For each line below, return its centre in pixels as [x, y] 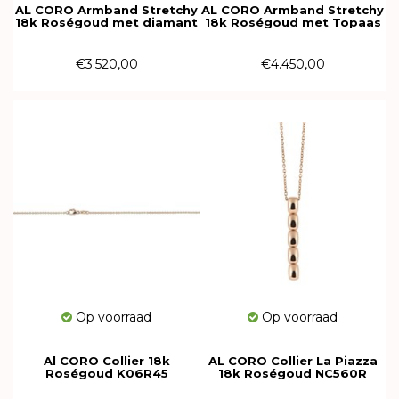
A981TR [293, 35]
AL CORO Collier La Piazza [293, 361]
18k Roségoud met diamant [106, 22]
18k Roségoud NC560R [293, 373]
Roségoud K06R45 [106, 373]
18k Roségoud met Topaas [293, 22]
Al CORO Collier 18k [106, 361]
